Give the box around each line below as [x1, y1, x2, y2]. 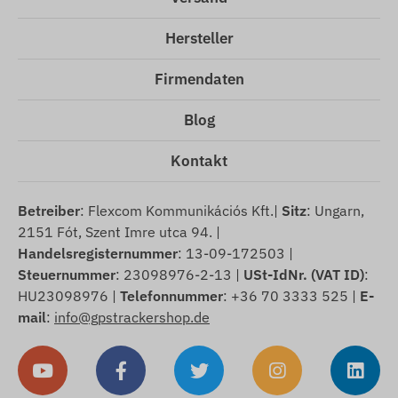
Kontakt [171, 150, 227, 171]
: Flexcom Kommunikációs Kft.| [80, 201, 282, 219]
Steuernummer [18, 265, 115, 283]
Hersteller [164, 28, 234, 48]
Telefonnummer [120, 286, 223, 305]
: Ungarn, [306, 201, 364, 219]
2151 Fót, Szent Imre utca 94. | [18, 222, 220, 241]
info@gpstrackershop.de [54, 307, 210, 326]
